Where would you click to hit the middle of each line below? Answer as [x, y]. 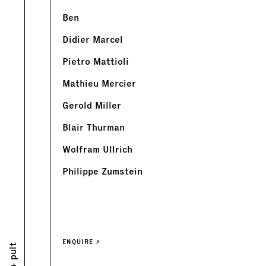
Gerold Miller [92, 106]
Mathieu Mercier [99, 84]
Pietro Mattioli [96, 62]
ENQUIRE [79, 242]
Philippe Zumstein [102, 172]
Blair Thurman [94, 128]
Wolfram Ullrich [97, 150]
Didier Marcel [93, 40]
